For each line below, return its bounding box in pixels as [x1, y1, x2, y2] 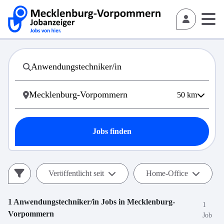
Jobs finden [92, 127, 131, 135]
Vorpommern [8, 209, 54, 218]
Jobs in [99, 197, 127, 206]
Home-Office [146, 169, 188, 177]
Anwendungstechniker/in [13, 197, 99, 206]
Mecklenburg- [127, 197, 175, 206]
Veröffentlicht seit [48, 169, 104, 177]
